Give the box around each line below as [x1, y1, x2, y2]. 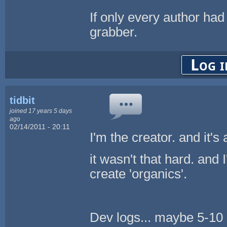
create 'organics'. [90, 166, 187, 181]
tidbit [10, 94, 35, 106]
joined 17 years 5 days [10, 107, 72, 114]
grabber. [90, 24, 138, 39]
